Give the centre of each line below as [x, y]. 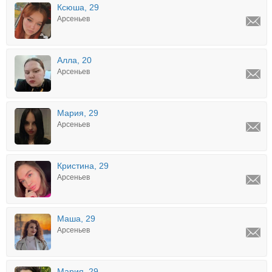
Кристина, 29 [83, 166]
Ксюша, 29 [78, 7]
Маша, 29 [76, 219]
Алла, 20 [74, 60]
